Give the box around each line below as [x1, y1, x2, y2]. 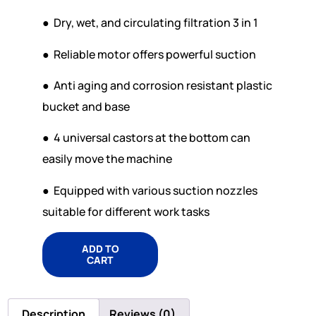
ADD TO [81, 242, 119, 256]
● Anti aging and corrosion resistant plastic [42, 77, 272, 93]
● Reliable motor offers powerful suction [42, 46, 256, 62]
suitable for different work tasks [42, 203, 209, 219]
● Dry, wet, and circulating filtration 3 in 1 [42, 15, 258, 31]
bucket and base [42, 98, 130, 114]
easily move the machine [42, 151, 172, 167]
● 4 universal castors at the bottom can [42, 130, 250, 146]
